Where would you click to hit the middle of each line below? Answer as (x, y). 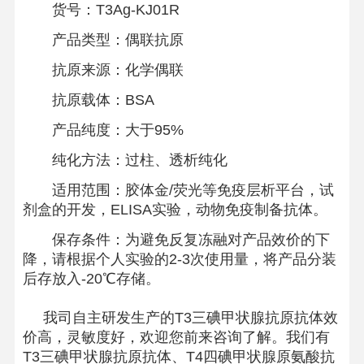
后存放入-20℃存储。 (91, 279)
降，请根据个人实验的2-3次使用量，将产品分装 (179, 259)
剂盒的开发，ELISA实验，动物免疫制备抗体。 (175, 210)
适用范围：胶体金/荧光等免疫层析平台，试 (178, 190)
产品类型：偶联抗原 (103, 40)
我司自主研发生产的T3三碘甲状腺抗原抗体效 (180, 318)
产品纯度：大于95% (103, 130)
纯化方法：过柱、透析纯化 (125, 160)
